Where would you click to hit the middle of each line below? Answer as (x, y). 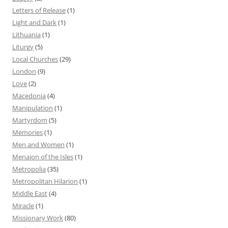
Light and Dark (34, 22)
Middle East (30, 193)
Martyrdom (30, 120)
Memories (27, 132)
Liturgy (23, 47)
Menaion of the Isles (43, 156)
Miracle (23, 205)
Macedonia (29, 95)
